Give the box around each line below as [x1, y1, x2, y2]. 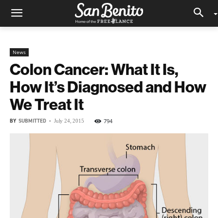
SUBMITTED [18, 117, 46, 125]
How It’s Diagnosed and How [10, 77, 206, 96]
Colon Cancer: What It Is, [10, 59, 179, 79]
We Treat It [10, 94, 84, 114]
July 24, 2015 [54, 118, 84, 124]
